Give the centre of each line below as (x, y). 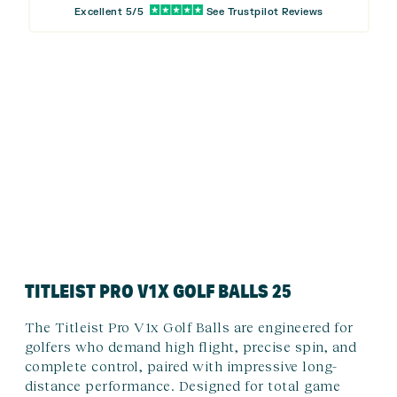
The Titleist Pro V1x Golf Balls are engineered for (189, 327)
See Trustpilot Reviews (265, 12)
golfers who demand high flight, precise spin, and (190, 346)
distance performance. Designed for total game (182, 385)
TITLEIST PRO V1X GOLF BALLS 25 (158, 291)
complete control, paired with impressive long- (181, 366)
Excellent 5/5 (109, 12)
